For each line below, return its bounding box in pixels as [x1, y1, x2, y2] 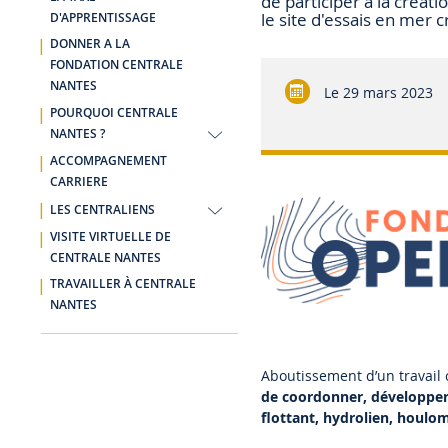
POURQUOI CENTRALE [49, 104, 178, 121]
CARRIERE [49, 173, 108, 190]
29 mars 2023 [339, 83, 434, 103]
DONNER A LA [49, 36, 130, 53]
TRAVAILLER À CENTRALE [49, 276, 196, 293]
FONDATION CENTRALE [49, 57, 183, 74]
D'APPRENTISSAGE [49, 9, 156, 26]
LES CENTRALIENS [49, 202, 155, 219]
